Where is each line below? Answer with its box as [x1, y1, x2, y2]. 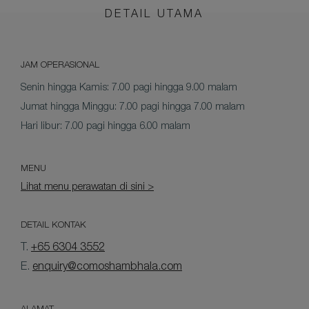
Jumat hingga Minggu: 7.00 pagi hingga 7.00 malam [21, 102, 245, 112]
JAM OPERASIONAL [21, 61, 99, 70]
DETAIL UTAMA [105, 10, 204, 21]
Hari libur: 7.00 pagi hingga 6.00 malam [21, 121, 190, 132]
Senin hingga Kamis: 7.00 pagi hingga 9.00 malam [21, 83, 237, 93]
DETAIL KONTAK [21, 221, 86, 230]
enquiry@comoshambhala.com [32, 262, 182, 273]
